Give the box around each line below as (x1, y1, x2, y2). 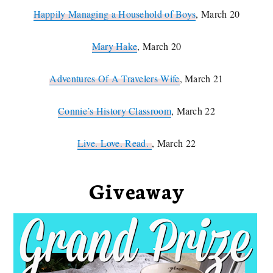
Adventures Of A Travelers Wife (49, 71, 180, 85)
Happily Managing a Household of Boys (33, 7, 196, 20)
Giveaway (88, 175, 185, 205)
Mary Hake (91, 39, 138, 52)
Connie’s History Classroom (58, 104, 171, 117)
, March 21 (179, 71, 224, 85)
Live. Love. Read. (77, 136, 152, 149)
